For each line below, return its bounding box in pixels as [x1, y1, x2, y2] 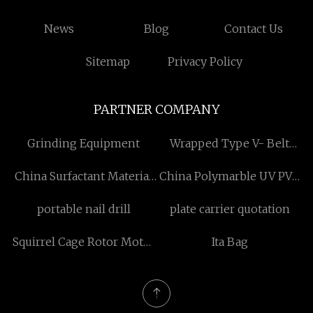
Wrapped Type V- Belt [170, 136, 289, 150]
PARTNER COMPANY [93, 101, 220, 117]
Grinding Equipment [27, 136, 140, 150]
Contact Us [224, 22, 284, 36]
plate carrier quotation [169, 202, 290, 216]
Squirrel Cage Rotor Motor [12, 235, 155, 249]
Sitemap [85, 54, 130, 68]
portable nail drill [36, 202, 131, 216]
